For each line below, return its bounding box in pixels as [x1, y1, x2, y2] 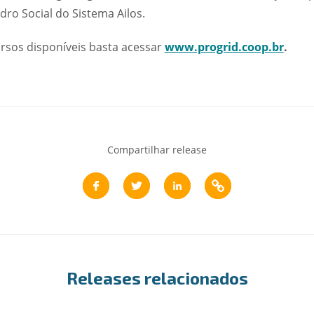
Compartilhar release [107, 143, 207, 156]
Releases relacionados [66, 268, 248, 288]
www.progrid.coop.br [164, 39, 284, 55]
